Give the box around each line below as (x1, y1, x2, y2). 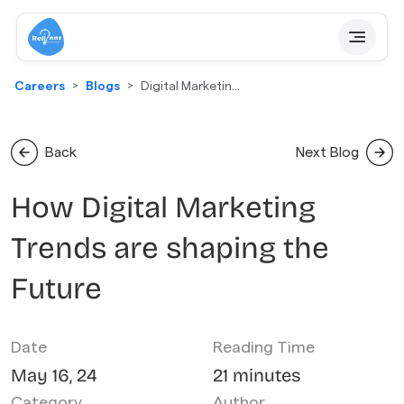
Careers (14, 80, 65, 93)
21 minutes (213, 364, 301, 386)
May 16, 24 (11, 364, 97, 386)
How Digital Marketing (11, 189, 316, 225)
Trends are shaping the (11, 230, 329, 266)
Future (11, 271, 102, 307)
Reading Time (213, 339, 315, 355)
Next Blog (296, 144, 359, 160)
